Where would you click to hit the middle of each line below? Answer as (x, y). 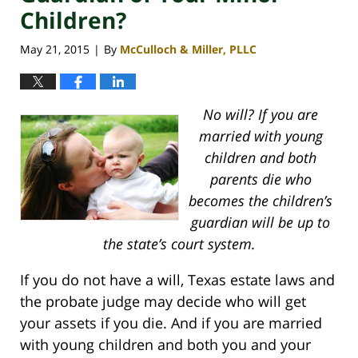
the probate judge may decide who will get (163, 302)
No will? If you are (261, 115)
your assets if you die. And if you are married (171, 323)
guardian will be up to (261, 223)
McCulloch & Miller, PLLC (188, 50)
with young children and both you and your (165, 345)
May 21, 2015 (55, 50)
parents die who (261, 179)
